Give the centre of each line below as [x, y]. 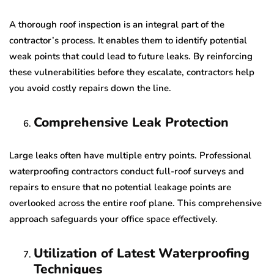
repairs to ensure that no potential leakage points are [120, 187]
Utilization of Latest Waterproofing [142, 253]
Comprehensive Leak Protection [131, 122]
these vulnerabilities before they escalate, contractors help [132, 72]
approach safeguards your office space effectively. [113, 219]
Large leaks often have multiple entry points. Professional [130, 155]
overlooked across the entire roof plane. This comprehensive [135, 203]
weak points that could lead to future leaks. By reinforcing [131, 56]
